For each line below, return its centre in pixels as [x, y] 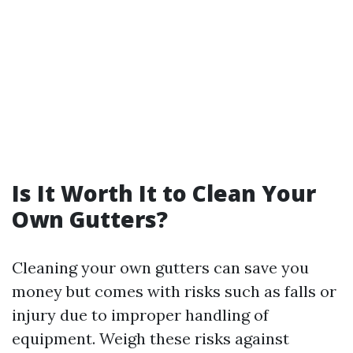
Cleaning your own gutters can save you [160, 268]
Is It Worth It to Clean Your [164, 193]
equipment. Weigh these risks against [150, 338]
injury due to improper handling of [140, 315]
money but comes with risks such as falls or [174, 291]
